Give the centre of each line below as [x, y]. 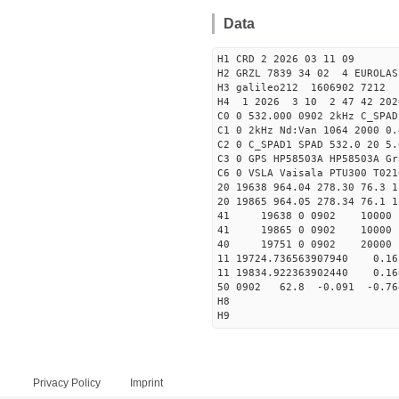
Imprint [147, 383]
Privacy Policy [67, 383]
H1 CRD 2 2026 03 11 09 [286, 59]
